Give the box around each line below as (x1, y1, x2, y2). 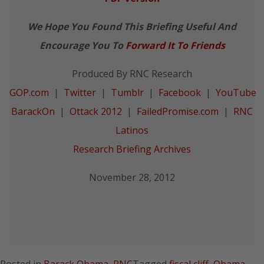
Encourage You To (39, 39, 126, 52)
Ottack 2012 (70, 105, 122, 118)
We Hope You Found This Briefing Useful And (28, 20, 236, 33)
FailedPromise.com (137, 105, 219, 118)
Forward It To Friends (125, 39, 225, 52)
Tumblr (111, 86, 144, 99)
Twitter (64, 86, 96, 99)
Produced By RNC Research (72, 67, 192, 80)
